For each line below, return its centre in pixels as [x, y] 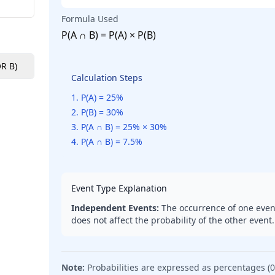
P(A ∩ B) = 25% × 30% [124, 127]
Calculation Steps [107, 78]
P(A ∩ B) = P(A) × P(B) [109, 35]
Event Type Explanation [119, 188]
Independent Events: [115, 208]
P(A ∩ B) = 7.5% [112, 141]
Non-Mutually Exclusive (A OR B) [103, 66]
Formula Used [90, 19]
